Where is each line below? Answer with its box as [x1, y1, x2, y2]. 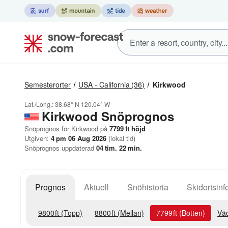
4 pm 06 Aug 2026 [51, 133, 106, 143]
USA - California [78, 79, 130, 90]
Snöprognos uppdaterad [24, 143, 96, 153]
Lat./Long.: [24, 100, 55, 108]
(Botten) [177, 208, 205, 218]
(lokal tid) [106, 133, 135, 143]
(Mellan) [116, 208, 144, 218]
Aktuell [84, 181, 109, 193]
